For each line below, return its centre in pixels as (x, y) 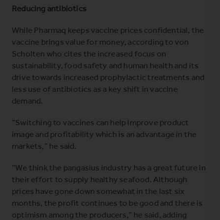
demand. (27, 100)
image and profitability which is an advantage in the (104, 134)
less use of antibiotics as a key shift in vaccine (95, 89)
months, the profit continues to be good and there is (107, 203)
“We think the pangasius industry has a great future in (109, 167)
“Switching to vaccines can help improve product (100, 122)
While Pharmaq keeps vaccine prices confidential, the (108, 30)
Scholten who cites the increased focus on (89, 53)
